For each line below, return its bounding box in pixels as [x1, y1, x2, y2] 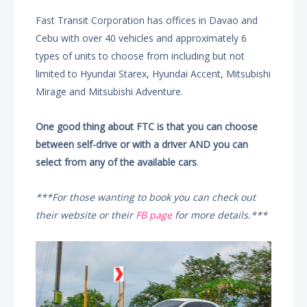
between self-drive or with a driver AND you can [36, 138, 249, 151]
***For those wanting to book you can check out [36, 191, 256, 204]
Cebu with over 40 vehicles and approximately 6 [36, 32, 247, 45]
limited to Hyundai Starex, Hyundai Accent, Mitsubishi [36, 67, 271, 80]
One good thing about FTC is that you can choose [36, 120, 258, 133]
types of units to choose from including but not [36, 49, 245, 62]
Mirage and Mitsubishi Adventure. [36, 85, 184, 98]
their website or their [36, 208, 136, 221]
